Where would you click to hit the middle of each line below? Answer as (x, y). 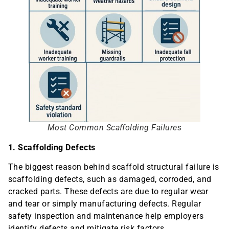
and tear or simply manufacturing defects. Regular (105, 204)
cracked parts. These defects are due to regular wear (108, 191)
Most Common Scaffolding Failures (114, 127)
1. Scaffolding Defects (52, 147)
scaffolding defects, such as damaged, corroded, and (110, 179)
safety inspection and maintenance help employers (106, 216)
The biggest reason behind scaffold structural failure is (114, 167)
